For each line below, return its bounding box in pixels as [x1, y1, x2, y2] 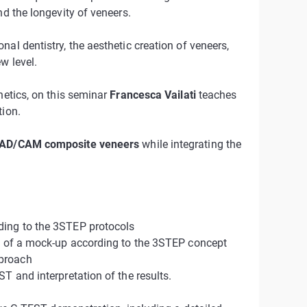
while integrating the [139, 138, 242, 151]
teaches [195, 88, 237, 101]
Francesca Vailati [110, 88, 196, 101]
